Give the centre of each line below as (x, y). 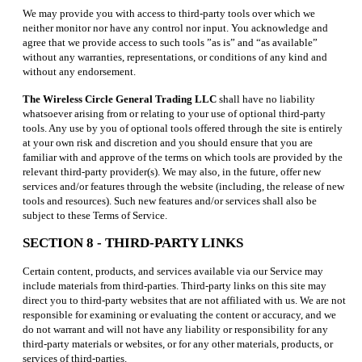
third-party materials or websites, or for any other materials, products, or (178, 343)
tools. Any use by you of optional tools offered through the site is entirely (183, 128)
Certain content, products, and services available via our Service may (173, 271)
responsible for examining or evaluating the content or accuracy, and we (179, 314)
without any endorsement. (79, 71)
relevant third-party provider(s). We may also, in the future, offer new (172, 171)
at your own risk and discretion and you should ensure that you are (168, 142)
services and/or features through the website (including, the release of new (183, 186)
